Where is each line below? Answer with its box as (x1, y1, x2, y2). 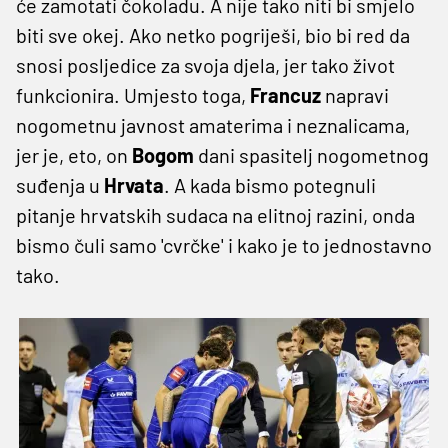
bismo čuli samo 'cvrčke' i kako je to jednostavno (16, 232, 432, 257)
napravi (325, 82, 389, 107)
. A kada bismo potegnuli (164, 172, 376, 197)
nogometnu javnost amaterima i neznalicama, (16, 112, 410, 137)
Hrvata (104, 172, 164, 197)
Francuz (250, 82, 325, 107)
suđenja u (16, 172, 104, 197)
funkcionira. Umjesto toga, (16, 82, 250, 107)
